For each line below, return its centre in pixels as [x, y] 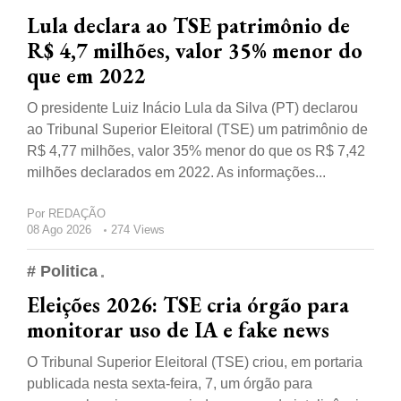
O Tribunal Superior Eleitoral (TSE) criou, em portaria [195, 363]
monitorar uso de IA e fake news [178, 330]
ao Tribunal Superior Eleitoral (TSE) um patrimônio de [197, 130]
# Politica [62, 272]
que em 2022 [86, 76]
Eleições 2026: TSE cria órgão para [188, 305]
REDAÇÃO [77, 214]
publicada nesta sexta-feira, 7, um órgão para [170, 384]
